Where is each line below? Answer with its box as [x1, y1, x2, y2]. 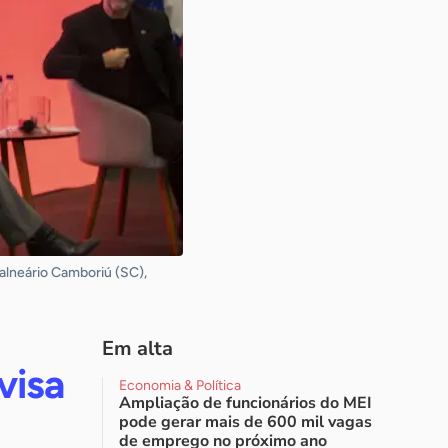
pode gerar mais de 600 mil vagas [119, 411, 372, 433]
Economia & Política [119, 377, 241, 394]
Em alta [102, 335, 173, 362]
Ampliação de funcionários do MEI [119, 392, 372, 414]
